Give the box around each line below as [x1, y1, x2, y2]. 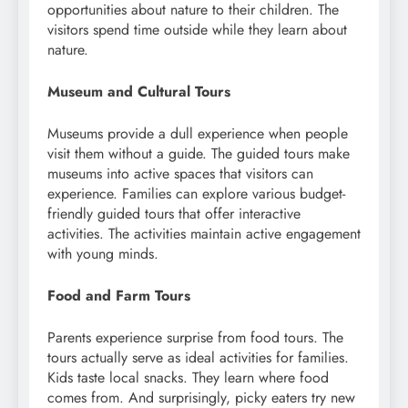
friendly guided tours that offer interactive [47, 203, 301, 225]
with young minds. [47, 243, 158, 265]
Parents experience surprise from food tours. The [47, 327, 343, 349]
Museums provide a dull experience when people [47, 123, 348, 145]
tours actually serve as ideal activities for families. [47, 347, 349, 369]
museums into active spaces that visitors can [47, 163, 313, 185]
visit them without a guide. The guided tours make [47, 143, 350, 165]
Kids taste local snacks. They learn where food [47, 367, 329, 389]
